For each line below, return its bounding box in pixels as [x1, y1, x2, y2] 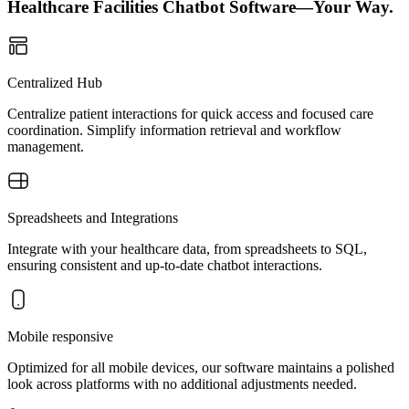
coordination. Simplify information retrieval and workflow [7, 122, 341, 138]
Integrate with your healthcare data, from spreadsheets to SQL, [7, 241, 367, 257]
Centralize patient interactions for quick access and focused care [7, 106, 373, 121]
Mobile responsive [7, 329, 113, 344]
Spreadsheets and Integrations [7, 210, 178, 225]
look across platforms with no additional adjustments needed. [7, 376, 357, 392]
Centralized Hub [7, 75, 102, 90]
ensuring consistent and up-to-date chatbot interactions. [7, 257, 322, 273]
